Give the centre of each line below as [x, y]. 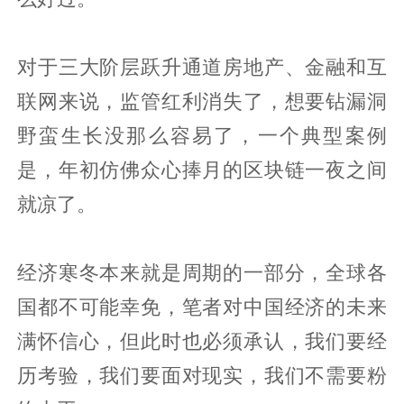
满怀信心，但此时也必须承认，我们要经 [202, 340]
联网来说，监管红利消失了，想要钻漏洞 [202, 101]
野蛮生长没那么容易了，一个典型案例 [202, 135]
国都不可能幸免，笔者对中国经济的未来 [202, 306]
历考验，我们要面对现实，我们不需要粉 [202, 375]
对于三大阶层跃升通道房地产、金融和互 [202, 66]
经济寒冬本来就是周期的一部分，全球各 [202, 272]
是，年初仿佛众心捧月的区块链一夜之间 [202, 169]
